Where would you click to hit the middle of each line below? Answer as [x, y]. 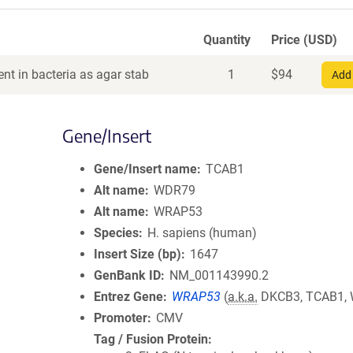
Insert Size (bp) [137, 254]
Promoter [121, 318]
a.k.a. [243, 297]
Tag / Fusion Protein [151, 339]
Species [116, 233]
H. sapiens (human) [203, 233]
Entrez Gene [128, 297]
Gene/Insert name [145, 169]
